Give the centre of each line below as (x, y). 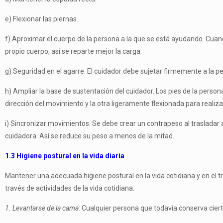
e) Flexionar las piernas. (42, 19)
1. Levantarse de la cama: (43, 208)
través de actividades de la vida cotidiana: (70, 188)
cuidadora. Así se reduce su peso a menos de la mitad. (90, 136)
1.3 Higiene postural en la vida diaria (65, 156)
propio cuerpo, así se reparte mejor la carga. (73, 51)
